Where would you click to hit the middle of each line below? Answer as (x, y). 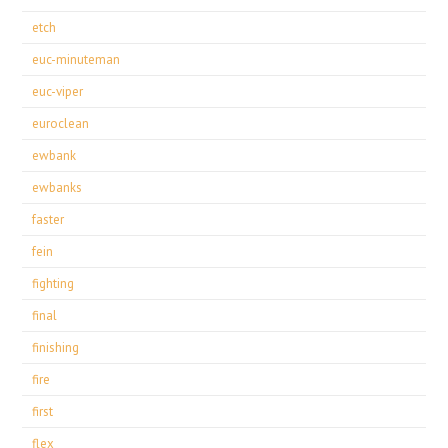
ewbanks (57, 187)
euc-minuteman (76, 59)
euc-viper (58, 91)
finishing (56, 347)
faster (48, 219)
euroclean (61, 123)
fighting (53, 283)
